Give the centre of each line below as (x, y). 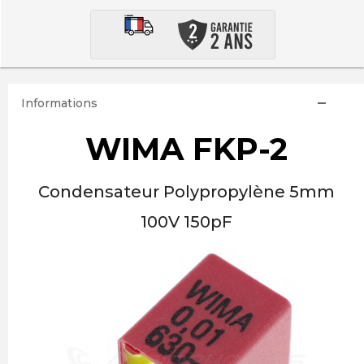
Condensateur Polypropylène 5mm (186, 192)
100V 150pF (186, 222)
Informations (59, 103)
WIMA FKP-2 (186, 149)
